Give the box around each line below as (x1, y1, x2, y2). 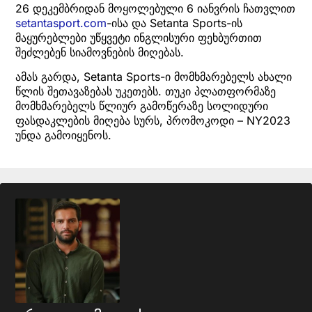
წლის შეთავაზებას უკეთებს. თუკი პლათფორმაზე (15, 84, 276, 99)
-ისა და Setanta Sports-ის (107, 15, 242, 30)
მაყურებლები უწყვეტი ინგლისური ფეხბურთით (15, 30, 262, 45)
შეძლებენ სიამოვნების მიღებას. (15, 45, 184, 59)
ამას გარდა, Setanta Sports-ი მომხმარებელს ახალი (15, 70, 292, 84)
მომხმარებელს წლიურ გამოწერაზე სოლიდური (15, 99, 268, 114)
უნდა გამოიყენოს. (15, 128, 111, 143)
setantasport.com (15, 15, 107, 30)
